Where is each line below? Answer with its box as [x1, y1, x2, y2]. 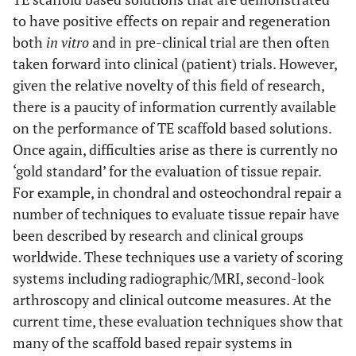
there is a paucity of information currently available [13, 97, 336, 116]
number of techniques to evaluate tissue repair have [13, 204, 339, 223]
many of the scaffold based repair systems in [13, 333, 292, 352]
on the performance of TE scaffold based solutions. [13, 118, 331, 137]
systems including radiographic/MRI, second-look [13, 269, 324, 288]
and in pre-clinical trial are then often [89, 33, 330, 52]
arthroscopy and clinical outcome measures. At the [13, 290, 331, 309]
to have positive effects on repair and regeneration [13, 11, 331, 30]
